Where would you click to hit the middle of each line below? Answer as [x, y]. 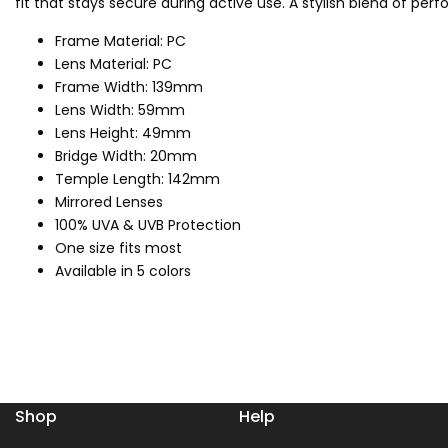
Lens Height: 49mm [123, 133]
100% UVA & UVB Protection [148, 225]
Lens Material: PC [113, 64]
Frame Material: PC [120, 41]
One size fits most [118, 248]
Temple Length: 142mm [137, 179]
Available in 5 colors [123, 271]
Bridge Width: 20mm [126, 156]
